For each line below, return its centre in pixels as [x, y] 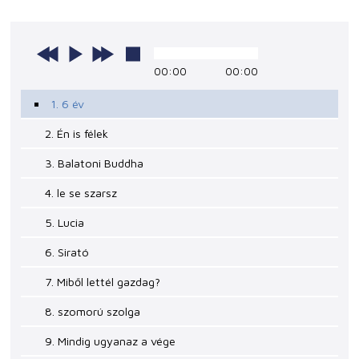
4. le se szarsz [81, 192]
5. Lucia [65, 222]
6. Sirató [67, 252]
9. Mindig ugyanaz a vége [111, 341]
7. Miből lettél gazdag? [103, 281]
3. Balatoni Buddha [95, 163]
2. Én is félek [77, 133]
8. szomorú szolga [93, 311]
